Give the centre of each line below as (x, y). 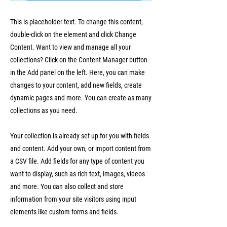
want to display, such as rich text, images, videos (78, 174)
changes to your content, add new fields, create (76, 85)
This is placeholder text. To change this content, (77, 22)
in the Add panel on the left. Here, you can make (78, 72)
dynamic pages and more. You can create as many (81, 98)
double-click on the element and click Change (73, 34)
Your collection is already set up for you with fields (80, 136)
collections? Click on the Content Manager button (79, 60)
